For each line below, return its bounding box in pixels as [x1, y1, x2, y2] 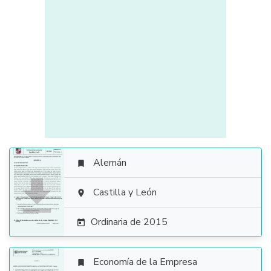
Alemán [93, 156, 126, 169]
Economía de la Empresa [93, 255, 197, 269]
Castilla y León [93, 186, 157, 199]
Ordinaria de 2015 [91, 215, 168, 229]
